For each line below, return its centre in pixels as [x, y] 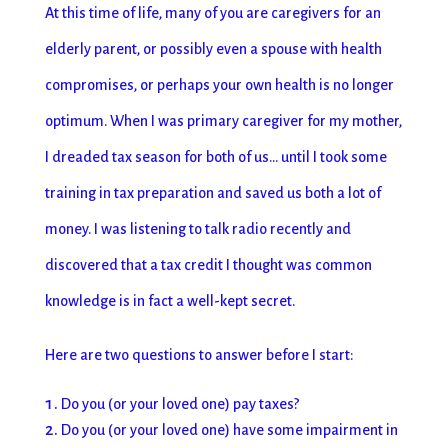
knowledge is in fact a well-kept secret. [169, 301]
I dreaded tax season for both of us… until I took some [215, 157]
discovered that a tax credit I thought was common [208, 265]
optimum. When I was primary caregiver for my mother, [223, 121]
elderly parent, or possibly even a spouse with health [213, 49]
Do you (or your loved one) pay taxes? [179, 404]
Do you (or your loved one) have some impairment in [229, 430]
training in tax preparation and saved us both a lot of [212, 193]
